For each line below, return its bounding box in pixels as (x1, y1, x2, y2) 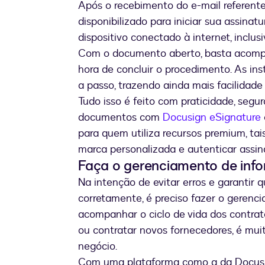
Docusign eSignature (163, 110, 261, 125)
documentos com (78, 110, 163, 125)
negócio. (78, 239, 117, 254)
